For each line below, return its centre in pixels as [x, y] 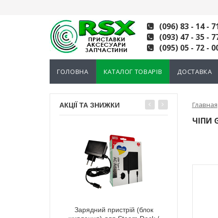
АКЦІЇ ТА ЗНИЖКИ [90, 105]
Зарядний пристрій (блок [114, 210]
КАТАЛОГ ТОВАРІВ [133, 72]
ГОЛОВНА [73, 72]
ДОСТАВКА [195, 72]
